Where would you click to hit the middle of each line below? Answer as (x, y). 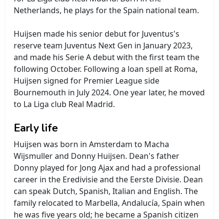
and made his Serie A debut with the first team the (107, 57)
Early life (36, 128)
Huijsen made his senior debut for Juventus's (97, 33)
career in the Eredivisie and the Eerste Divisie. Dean (108, 179)
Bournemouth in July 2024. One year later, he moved (109, 92)
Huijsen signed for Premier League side (87, 80)
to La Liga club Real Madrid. (64, 104)
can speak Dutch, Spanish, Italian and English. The (106, 191)
